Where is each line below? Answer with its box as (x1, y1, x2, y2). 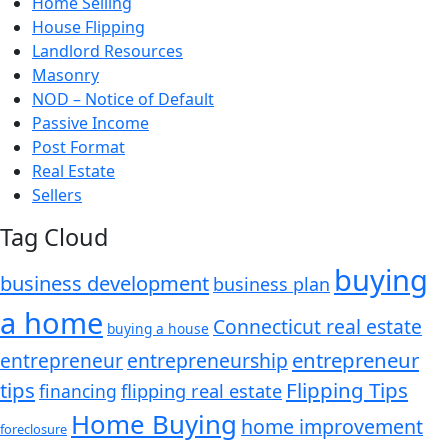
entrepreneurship (127, 346, 288, 374)
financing (39, 378, 117, 403)
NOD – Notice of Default (32, 87, 214, 110)
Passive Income (32, 111, 149, 134)
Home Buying (71, 405, 237, 442)
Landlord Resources (32, 39, 183, 62)
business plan (213, 271, 330, 296)
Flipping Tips (286, 375, 408, 404)
